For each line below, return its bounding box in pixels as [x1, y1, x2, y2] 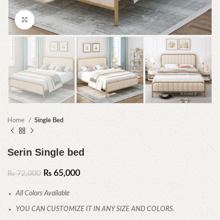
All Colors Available [16, 190, 70, 197]
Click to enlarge [34, 16, 78, 23]
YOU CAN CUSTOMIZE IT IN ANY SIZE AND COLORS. [16, 206, 174, 213]
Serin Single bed [7, 147, 84, 158]
